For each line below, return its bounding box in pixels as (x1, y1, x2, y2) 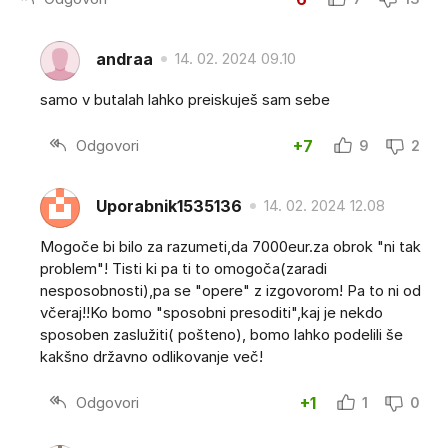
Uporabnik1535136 (96, 195, 242, 216)
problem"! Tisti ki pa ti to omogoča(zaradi (40, 259, 327, 279)
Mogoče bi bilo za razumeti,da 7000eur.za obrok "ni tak (40, 237, 421, 257)
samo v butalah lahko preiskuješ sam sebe (40, 90, 330, 110)
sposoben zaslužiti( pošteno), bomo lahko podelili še (40, 325, 403, 345)
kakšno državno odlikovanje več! (40, 347, 263, 367)
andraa (96, 48, 153, 69)
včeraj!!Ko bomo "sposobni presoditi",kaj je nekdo (40, 303, 383, 323)
